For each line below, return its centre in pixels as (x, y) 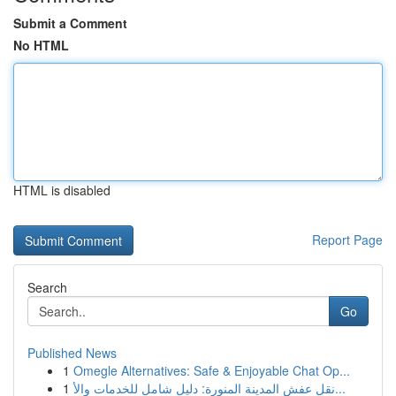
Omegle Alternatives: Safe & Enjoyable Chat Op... (212, 370)
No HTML (41, 45)
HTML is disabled (62, 190)
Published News (72, 353)
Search (47, 287)
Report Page (347, 240)
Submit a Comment (70, 23)
